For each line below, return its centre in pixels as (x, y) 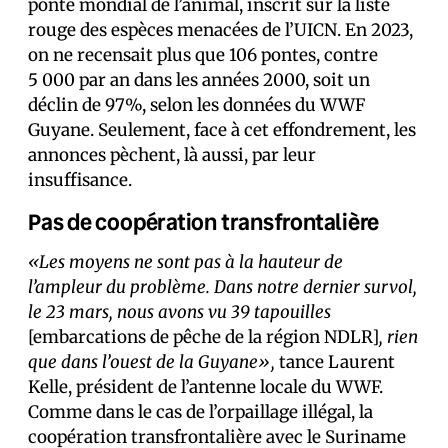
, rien (398, 337)
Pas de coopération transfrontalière (204, 221)
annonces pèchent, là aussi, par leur (172, 155)
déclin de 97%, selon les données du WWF (196, 105)
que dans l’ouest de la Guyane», (151, 362)
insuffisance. (80, 180)
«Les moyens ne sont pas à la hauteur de (185, 262)
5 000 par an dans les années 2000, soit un (199, 80)
